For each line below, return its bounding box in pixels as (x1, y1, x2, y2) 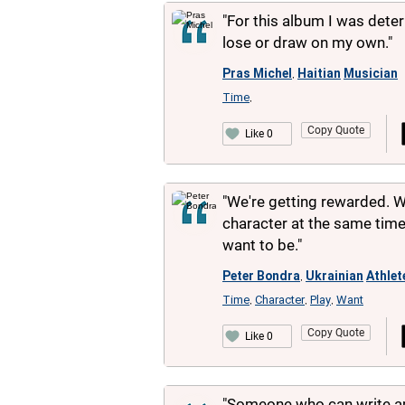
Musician (344, 66, 398, 80)
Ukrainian (306, 268, 363, 283)
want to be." (222, 236, 302, 254)
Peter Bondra (222, 268, 300, 283)
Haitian (297, 66, 341, 80)
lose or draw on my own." (222, 33, 392, 52)
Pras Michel (222, 66, 292, 80)
